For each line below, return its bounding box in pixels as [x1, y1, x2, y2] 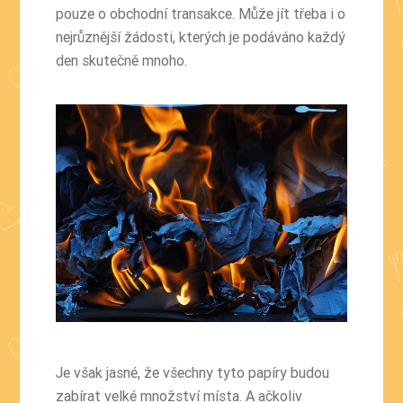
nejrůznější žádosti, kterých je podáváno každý [56, 28, 346, 47]
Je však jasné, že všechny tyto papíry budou [56, 363, 330, 382]
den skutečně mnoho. [56, 51, 188, 70]
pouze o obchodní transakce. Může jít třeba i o [56, 4, 346, 23]
